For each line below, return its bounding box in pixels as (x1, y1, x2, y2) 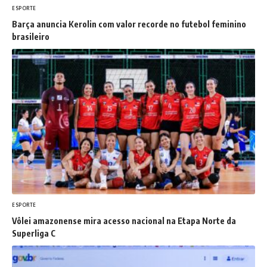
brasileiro (12, 31, 49, 42)
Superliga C (12, 228, 55, 239)
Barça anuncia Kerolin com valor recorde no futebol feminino (12, 18, 246, 29)
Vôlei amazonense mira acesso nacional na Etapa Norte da (12, 216, 236, 226)
